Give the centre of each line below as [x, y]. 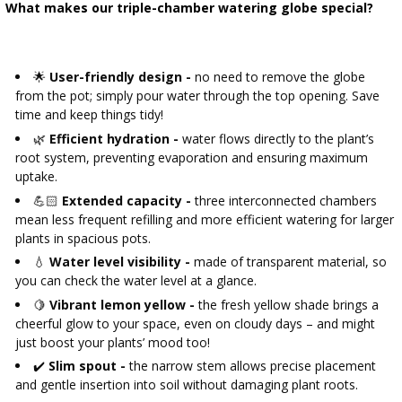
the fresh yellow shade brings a [286, 304]
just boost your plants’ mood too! [112, 342]
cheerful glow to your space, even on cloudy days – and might [195, 323]
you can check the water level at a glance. [135, 281]
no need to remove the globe [278, 77]
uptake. [36, 176]
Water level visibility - [119, 262]
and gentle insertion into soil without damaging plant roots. [186, 385]
